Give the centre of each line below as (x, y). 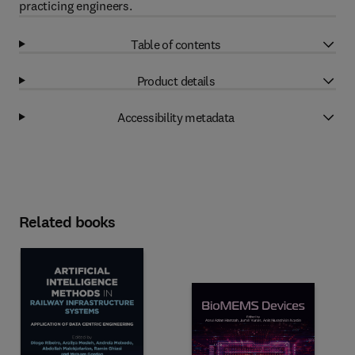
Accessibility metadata (176, 117)
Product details (176, 80)
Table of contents (176, 44)
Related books (67, 222)
